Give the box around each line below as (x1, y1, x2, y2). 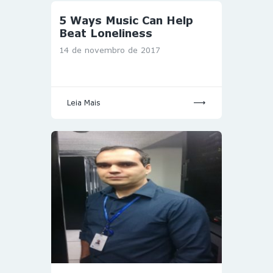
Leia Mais (67, 98, 101, 108)
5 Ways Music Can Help (59, 13, 193, 27)
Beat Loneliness (59, 26, 152, 40)
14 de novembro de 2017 (59, 45, 160, 55)
